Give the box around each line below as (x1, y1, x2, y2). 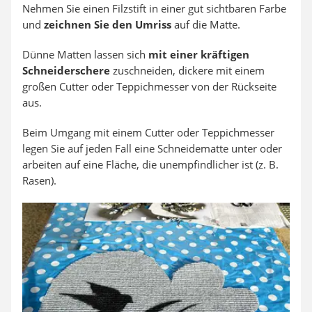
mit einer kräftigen (148, 47, 249, 62)
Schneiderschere (22, 63, 110, 78)
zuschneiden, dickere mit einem (110, 63, 265, 78)
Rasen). (22, 173, 56, 188)
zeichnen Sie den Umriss (44, 17, 171, 32)
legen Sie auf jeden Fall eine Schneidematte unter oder (22, 141, 282, 156)
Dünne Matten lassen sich (22, 47, 148, 62)
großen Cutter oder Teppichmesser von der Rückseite (22, 79, 276, 94)
